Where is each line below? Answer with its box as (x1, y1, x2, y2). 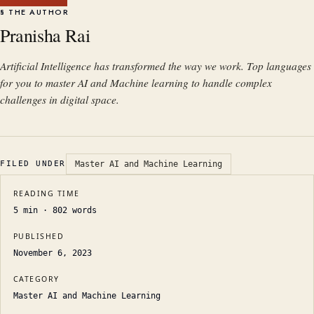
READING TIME (13, 188, 80, 198)
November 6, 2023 (13, 247, 92, 258)
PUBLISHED (13, 231, 64, 241)
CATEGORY (13, 273, 60, 284)
